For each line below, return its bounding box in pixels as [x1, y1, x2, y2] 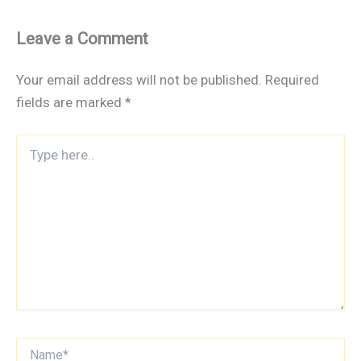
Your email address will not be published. [16, 72, 262, 89]
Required [265, 72, 319, 89]
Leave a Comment [16, 28, 148, 48]
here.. [15, 151, 44, 164]
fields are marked [16, 94, 125, 111]
